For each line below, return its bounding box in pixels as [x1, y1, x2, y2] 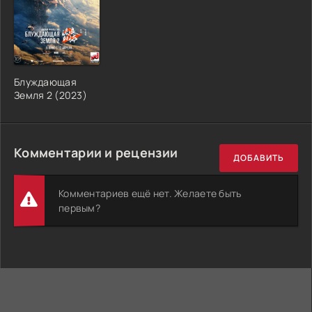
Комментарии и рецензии [14, 143, 178, 161]
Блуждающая [14, 75, 77, 88]
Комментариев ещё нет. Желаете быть [58, 186, 242, 200]
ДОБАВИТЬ [233, 152, 284, 164]
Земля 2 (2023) [14, 88, 87, 102]
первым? [58, 201, 100, 214]
